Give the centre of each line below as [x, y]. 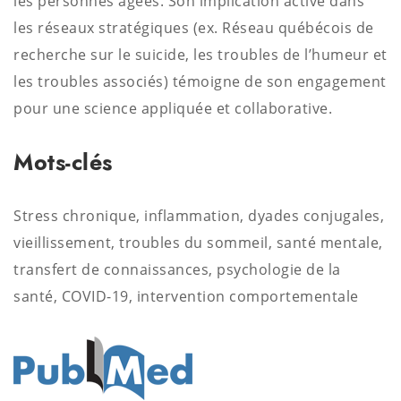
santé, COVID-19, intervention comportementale [186, 296]
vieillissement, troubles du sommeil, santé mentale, [198, 243]
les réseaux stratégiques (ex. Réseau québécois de [194, 28]
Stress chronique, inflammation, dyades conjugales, [199, 216]
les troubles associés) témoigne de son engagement [200, 81]
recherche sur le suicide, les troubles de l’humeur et [200, 55]
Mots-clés [63, 162]
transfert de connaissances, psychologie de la [177, 269]
